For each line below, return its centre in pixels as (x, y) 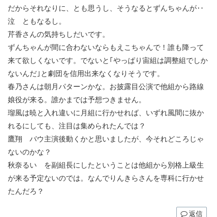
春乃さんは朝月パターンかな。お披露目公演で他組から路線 (106, 87)
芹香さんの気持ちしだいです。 (59, 34)
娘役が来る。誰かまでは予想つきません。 (77, 100)
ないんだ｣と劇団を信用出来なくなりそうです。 (86, 74)
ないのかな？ (30, 152)
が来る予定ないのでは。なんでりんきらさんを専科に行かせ (106, 178)
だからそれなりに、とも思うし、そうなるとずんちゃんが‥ (106, 8)
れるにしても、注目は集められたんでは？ (77, 126)
